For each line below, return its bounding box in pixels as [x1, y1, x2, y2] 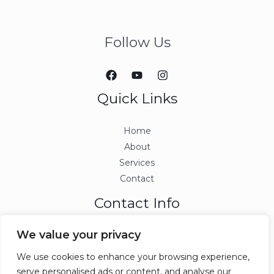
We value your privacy [17, 228, 141, 242]
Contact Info [94, 194, 180, 212]
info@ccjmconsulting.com [81, 230, 193, 242]
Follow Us [103, 33, 171, 51]
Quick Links [97, 90, 177, 108]
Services [119, 157, 155, 169]
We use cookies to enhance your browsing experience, [17, 251, 250, 262]
